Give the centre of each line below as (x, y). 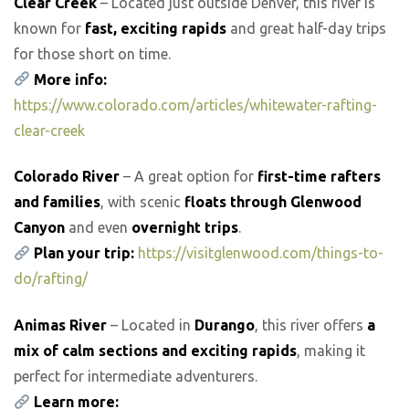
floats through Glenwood (273, 202)
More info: (71, 79)
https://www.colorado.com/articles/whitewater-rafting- (195, 105)
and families (57, 202)
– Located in (151, 325)
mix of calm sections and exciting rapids (155, 350)
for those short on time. (92, 53)
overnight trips (185, 228)
